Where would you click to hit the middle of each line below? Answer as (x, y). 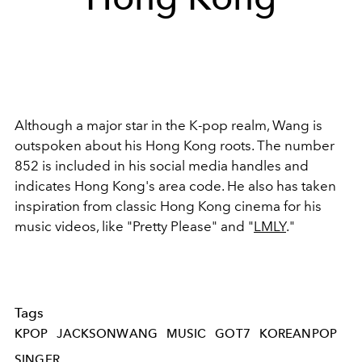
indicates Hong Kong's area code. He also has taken (175, 186)
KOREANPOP (298, 333)
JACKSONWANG (107, 333)
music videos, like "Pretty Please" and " (134, 227)
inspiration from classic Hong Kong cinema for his (168, 206)
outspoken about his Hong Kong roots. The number (175, 146)
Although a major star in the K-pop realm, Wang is (168, 126)
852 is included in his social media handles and (162, 166)
